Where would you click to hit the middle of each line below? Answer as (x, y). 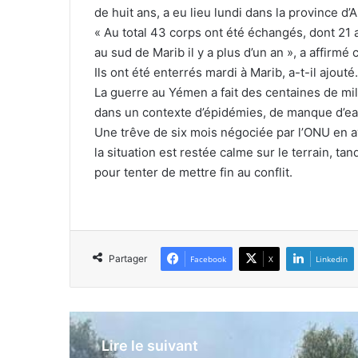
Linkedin (332, 259)
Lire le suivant (150, 346)
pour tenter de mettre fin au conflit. (193, 173)
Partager (128, 259)
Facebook (208, 259)
